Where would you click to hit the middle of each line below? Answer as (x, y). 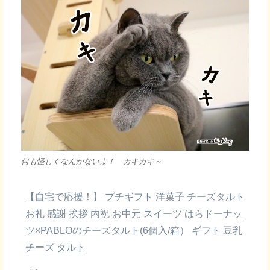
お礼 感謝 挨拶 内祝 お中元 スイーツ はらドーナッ (134, 213)
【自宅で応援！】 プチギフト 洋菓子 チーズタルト (135, 196)
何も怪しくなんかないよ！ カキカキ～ (92, 161)
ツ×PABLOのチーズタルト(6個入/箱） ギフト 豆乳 (134, 230)
